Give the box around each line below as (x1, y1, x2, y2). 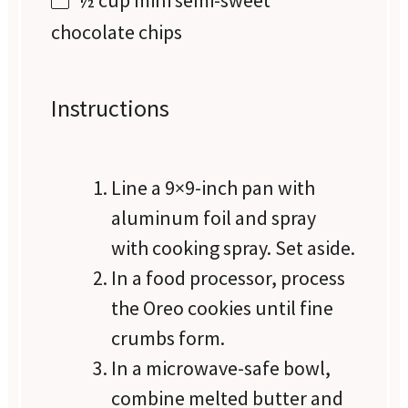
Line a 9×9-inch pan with (111, 175, 316, 201)
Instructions (51, 92, 170, 123)
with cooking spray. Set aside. (111, 235, 356, 261)
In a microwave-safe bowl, (111, 355, 331, 382)
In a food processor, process (111, 265, 346, 291)
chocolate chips (51, 19, 183, 46)
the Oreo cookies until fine (111, 295, 334, 321)
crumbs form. (111, 325, 226, 352)
